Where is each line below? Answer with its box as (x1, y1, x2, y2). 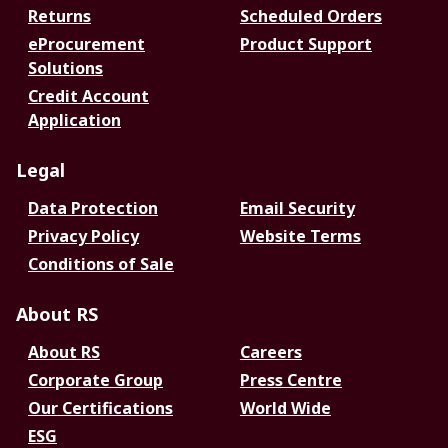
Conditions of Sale (28, 253, 174, 275)
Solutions (28, 57, 103, 79)
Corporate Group (28, 369, 163, 391)
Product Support (239, 33, 372, 55)
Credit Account (28, 85, 149, 107)
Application (28, 109, 121, 131)
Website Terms (239, 225, 361, 247)
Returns (28, 5, 91, 27)
